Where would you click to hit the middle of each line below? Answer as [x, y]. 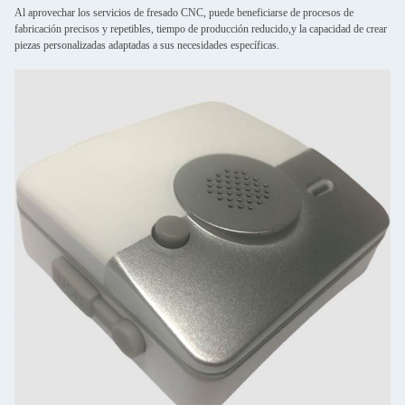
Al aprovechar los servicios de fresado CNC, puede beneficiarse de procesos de [184, 13]
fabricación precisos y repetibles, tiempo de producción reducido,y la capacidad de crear [201, 29]
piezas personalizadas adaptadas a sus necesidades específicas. [147, 45]
